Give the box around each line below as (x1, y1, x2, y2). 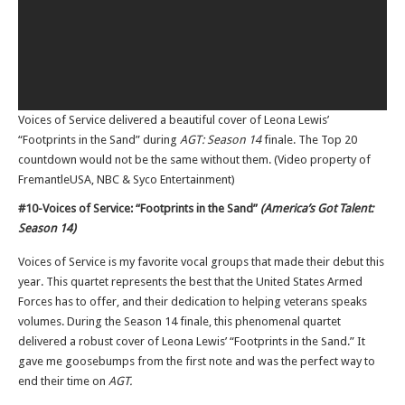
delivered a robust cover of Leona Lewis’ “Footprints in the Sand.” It (18, 334, 365, 348)
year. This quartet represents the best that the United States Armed (18, 275, 363, 288)
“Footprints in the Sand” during (18, 133, 180, 146)
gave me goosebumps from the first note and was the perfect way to (18, 354, 375, 368)
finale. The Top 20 (264, 133, 357, 146)
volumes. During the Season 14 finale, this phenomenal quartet (18, 315, 341, 328)
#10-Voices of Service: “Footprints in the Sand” (18, 202, 260, 215)
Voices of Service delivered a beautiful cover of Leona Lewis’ (18, 113, 329, 127)
